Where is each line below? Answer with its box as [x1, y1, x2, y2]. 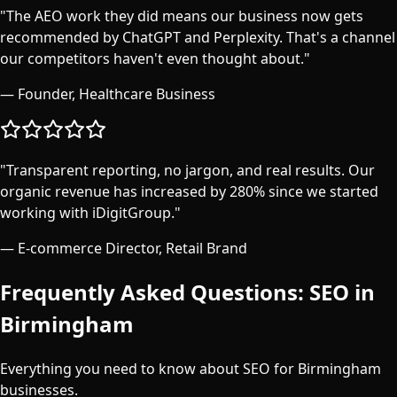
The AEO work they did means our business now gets [6, 5, 363, 26]
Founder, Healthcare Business [18, 83, 215, 104]
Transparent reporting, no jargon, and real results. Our [6, 160, 375, 180]
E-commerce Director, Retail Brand [18, 237, 247, 258]
